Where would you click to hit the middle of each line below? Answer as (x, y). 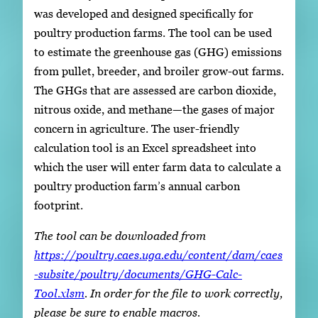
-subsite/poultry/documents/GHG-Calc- (138, 274)
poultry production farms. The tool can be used (153, 33)
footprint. (59, 205)
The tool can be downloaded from (120, 236)
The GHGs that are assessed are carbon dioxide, (155, 91)
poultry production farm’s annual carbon (137, 186)
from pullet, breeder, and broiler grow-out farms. (159, 71)
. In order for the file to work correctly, (183, 294)
